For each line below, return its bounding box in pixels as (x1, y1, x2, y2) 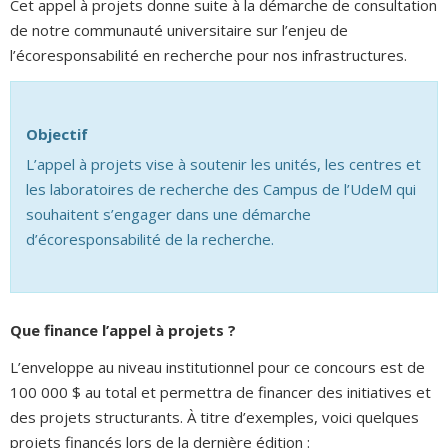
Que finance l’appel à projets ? (10, 319, 236, 340)
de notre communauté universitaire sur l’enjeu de (10, 20, 348, 41)
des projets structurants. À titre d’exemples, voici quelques (10, 407, 419, 428)
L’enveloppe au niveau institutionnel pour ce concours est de (10, 357, 425, 378)
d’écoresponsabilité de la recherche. (26, 228, 274, 249)
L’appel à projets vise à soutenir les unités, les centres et (26, 153, 421, 174)
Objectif (26, 123, 88, 144)
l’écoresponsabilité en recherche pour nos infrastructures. (10, 45, 415, 66)
